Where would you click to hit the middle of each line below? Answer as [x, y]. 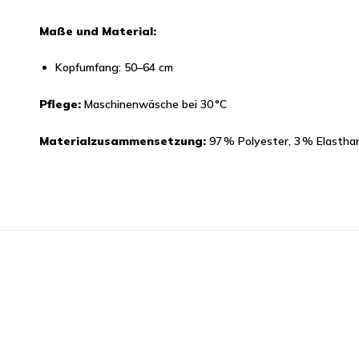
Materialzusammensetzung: [122, 141]
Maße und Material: [97, 31]
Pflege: [60, 104]
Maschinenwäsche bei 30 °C [153, 104]
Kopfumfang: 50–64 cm [114, 67]
